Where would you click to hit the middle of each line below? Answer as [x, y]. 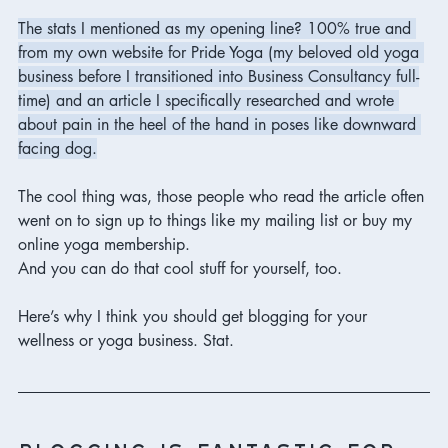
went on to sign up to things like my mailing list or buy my [217, 220]
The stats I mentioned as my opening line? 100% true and [217, 28]
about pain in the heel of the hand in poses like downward [219, 124]
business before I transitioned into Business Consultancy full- [218, 76]
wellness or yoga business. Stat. [128, 340]
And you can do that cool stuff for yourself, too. [182, 268]
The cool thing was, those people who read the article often [223, 196]
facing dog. [57, 148]
